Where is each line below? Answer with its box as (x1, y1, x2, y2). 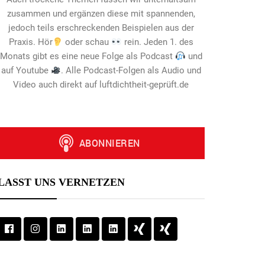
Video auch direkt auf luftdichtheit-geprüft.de (13, 79, 189, 91)
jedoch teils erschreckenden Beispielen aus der (8, 22, 194, 34)
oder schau (63, 37, 112, 48)
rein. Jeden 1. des (121, 37, 193, 48)
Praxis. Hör (8, 37, 53, 48)
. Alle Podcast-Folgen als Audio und (61, 65, 202, 76)
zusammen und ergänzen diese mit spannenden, (7, 8, 195, 20)
